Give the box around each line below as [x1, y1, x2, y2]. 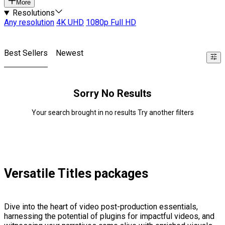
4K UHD [56, 18, 84, 28]
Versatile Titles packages [4, 166, 148, 181]
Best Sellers [4, 48, 48, 58]
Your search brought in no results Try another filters [31, 108, 194, 117]
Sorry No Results [73, 87, 152, 100]
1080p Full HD [86, 18, 136, 28]
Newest [56, 48, 83, 58]
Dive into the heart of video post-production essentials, [4, 202, 198, 212]
